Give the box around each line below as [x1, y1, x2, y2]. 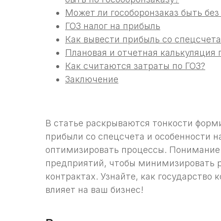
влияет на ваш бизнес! [45, 184, 144, 195]
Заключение [65, 74, 118, 85]
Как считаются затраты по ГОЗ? [65, 61, 205, 72]
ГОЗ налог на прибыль [65, 21, 160, 32]
